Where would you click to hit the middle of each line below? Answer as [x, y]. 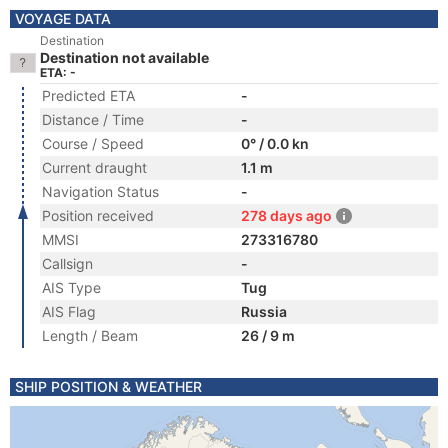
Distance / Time [93, 119]
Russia [264, 311]
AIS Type [71, 287]
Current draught [94, 167]
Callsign [67, 263]
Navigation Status [100, 191]
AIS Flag [69, 311]
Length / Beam [90, 335]
